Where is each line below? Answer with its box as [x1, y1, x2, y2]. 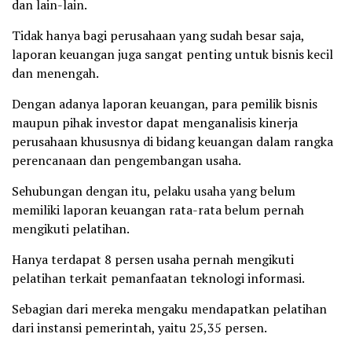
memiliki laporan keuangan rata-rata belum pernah [12, 200, 304, 218]
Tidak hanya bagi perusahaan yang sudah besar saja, [12, 26, 304, 44]
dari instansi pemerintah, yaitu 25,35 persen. [12, 318, 267, 336]
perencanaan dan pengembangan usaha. [12, 151, 241, 169]
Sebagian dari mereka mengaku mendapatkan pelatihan [12, 299, 327, 317]
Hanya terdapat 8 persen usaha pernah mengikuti [12, 250, 294, 268]
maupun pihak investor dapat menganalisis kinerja [12, 113, 298, 131]
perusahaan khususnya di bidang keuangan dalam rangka [12, 132, 333, 150]
